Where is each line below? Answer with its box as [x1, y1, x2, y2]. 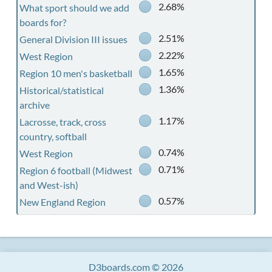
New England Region [19, 196, 106, 208]
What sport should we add [19, 2, 129, 13]
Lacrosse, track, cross [19, 116, 106, 127]
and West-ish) [19, 179, 78, 191]
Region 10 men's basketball [19, 67, 132, 79]
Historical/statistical [19, 84, 104, 96]
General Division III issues [19, 33, 127, 45]
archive [19, 99, 50, 110]
